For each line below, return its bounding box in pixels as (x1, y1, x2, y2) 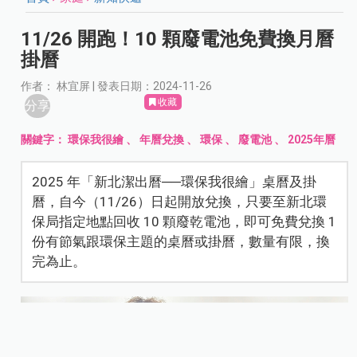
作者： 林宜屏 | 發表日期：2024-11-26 (21, 80, 213, 93)
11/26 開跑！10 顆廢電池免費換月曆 (21, 28, 335, 51)
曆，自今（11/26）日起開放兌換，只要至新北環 (32, 194, 328, 210)
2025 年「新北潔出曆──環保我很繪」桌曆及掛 (32, 174, 317, 190)
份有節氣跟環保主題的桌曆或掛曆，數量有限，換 (32, 233, 331, 250)
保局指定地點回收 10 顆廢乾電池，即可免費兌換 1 (32, 214, 337, 230)
